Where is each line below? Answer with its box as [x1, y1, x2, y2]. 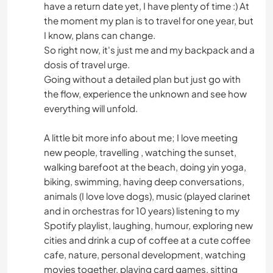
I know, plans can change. [44, 29, 155, 41]
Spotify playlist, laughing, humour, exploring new [44, 219, 253, 231]
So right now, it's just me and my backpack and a [44, 43, 255, 55]
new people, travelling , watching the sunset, [44, 146, 236, 158]
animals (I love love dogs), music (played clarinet [44, 190, 250, 202]
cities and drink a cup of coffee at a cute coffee [44, 233, 250, 246]
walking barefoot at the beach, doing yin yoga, [44, 160, 246, 172]
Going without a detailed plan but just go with [44, 73, 241, 85]
